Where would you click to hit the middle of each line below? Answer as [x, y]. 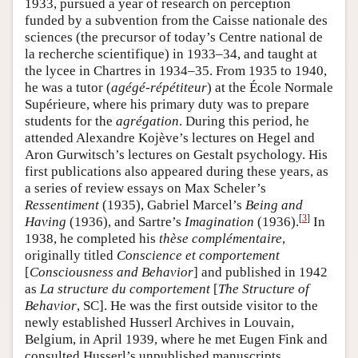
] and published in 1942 [261, 272]
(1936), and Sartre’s [125, 222]
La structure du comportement [125, 289]
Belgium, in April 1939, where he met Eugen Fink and [176, 340]
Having [46, 222]
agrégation [147, 121]
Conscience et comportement [198, 256]
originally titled [71, 256]
